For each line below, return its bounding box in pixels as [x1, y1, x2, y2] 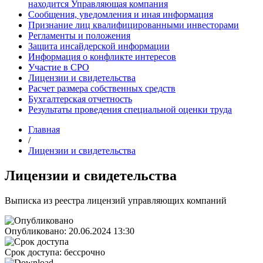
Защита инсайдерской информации [28, 41, 170, 51]
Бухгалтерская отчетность [28, 94, 132, 104]
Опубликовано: [5, 225, 66, 236]
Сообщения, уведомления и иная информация [28, 9, 213, 19]
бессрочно [64, 247, 105, 257]
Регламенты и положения [28, 31, 130, 41]
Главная [28, 124, 60, 134]
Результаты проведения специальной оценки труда [28, 104, 232, 114]
